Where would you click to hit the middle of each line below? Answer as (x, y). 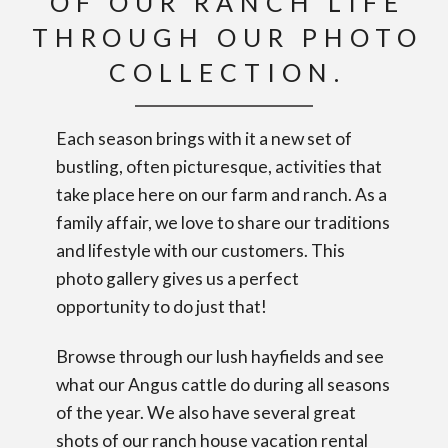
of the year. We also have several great (206, 413)
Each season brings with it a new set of (204, 138)
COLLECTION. (227, 72)
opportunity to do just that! (162, 306)
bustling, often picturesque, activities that (219, 166)
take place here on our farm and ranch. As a (222, 194)
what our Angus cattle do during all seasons (223, 385)
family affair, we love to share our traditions (223, 222)
